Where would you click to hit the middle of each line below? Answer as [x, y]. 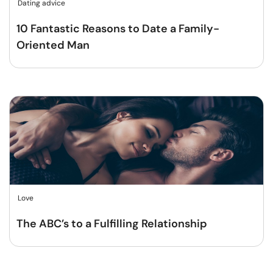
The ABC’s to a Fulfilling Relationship [112, 224]
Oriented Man [53, 45]
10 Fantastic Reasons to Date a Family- [118, 29]
